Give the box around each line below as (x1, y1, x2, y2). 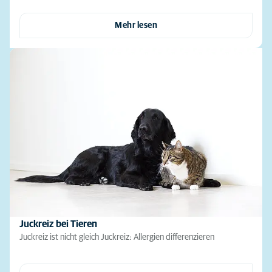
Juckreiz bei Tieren (19, 219, 97, 229)
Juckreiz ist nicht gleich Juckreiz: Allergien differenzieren (19, 233, 214, 242)
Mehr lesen (115, 21, 157, 30)
